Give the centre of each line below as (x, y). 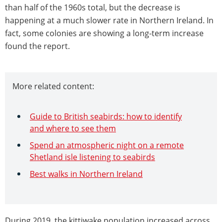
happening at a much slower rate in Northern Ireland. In (109, 20)
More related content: (53, 86)
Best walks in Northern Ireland (86, 174)
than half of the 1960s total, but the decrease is (93, 7)
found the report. (37, 46)
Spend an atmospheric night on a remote (107, 145)
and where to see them (73, 128)
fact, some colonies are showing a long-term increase (104, 33)
